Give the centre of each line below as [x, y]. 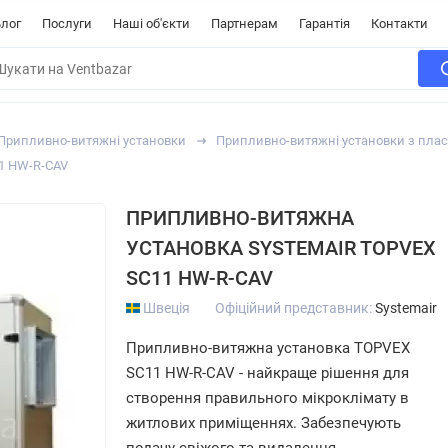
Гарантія [324, 23]
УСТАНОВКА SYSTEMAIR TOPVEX [281, 248]
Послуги [67, 23]
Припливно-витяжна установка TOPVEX [268, 348]
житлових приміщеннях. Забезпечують [263, 423]
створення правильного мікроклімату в [267, 398]
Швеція [165, 308]
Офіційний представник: [295, 308]
